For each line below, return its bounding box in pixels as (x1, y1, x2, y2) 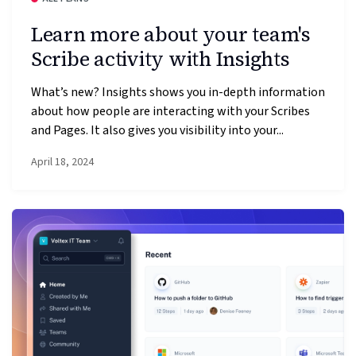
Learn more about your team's (31, 21, 311, 48)
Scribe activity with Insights (31, 45, 290, 72)
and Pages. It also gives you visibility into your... (31, 122, 284, 140)
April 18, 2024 (31, 153, 94, 170)
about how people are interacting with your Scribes (31, 103, 310, 121)
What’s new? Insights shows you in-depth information (31, 83, 325, 102)
